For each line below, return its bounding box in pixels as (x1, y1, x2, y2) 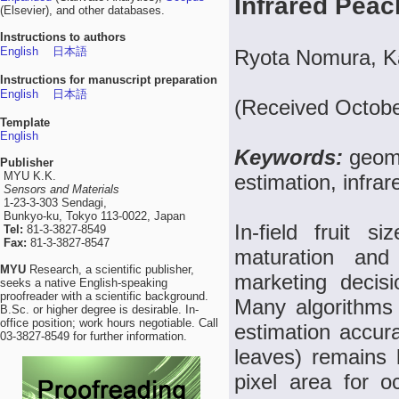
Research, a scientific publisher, (26, 263, 194, 276)
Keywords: (234, 145, 349, 169)
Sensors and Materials (4, 183, 119, 196)
